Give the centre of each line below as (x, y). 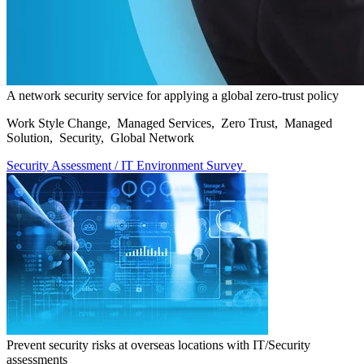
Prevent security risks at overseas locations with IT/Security (158, 344)
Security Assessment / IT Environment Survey (126, 165)
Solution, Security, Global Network (100, 137)
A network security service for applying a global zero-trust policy (173, 95)
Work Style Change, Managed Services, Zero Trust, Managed (169, 123)
